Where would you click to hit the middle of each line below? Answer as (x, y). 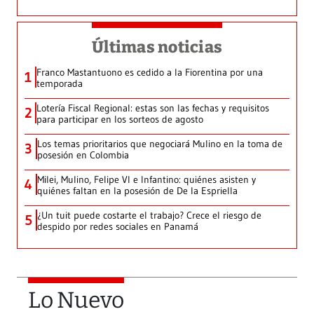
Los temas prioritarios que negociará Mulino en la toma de (160, 144)
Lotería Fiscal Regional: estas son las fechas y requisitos (153, 108)
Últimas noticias (157, 47)
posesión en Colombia (83, 155)
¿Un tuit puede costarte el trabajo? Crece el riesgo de (149, 216)
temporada (60, 84)
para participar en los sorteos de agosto (120, 120)
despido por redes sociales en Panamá (118, 227)
